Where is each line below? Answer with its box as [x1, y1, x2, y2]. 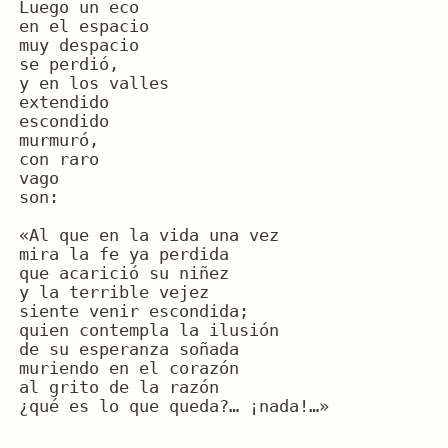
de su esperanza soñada [18, 339, 239, 359]
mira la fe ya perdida [18, 244, 229, 264]
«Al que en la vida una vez [18, 225, 279, 245]
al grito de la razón [18, 377, 219, 397]
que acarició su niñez [18, 263, 229, 283]
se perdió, [18, 54, 119, 74]
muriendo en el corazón [18, 358, 239, 378]
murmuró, [18, 130, 99, 150]
